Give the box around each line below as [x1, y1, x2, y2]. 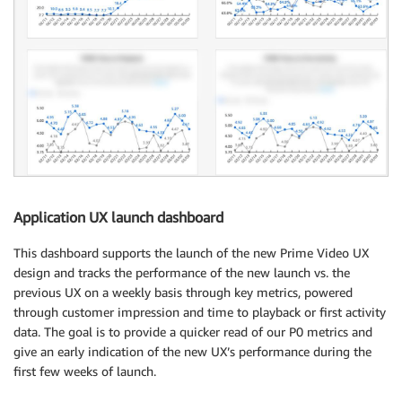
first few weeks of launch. [13, 363, 156, 380]
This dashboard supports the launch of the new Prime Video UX [13, 245, 369, 261]
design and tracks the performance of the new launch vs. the [13, 265, 350, 281]
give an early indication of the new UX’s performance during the [13, 344, 371, 360]
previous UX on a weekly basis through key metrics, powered [13, 284, 353, 301]
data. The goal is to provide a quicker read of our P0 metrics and [13, 324, 372, 340]
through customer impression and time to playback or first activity [13, 304, 386, 320]
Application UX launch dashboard [13, 207, 223, 226]
